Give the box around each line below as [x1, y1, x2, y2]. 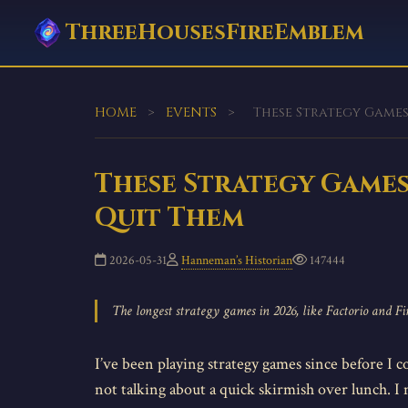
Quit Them [95, 200, 244, 236]
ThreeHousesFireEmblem [66, 18, 364, 47]
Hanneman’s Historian [181, 251, 292, 269]
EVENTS [166, 104, 217, 121]
